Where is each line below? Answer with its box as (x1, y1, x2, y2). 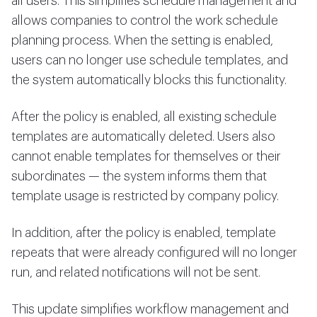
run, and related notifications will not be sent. (11, 266, 260, 279)
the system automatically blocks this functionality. (11, 74, 287, 86)
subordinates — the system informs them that (11, 170, 267, 183)
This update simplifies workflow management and (11, 303, 289, 316)
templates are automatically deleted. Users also (11, 130, 275, 143)
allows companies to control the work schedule (11, 14, 278, 27)
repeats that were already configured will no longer (11, 246, 297, 259)
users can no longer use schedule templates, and (11, 54, 288, 67)
